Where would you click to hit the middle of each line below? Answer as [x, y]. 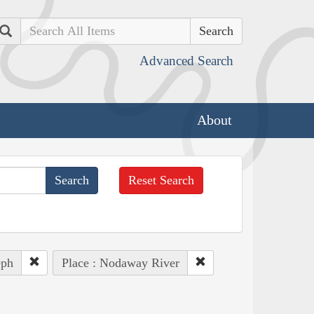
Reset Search [162, 180]
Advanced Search [186, 61]
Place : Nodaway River [120, 262]
